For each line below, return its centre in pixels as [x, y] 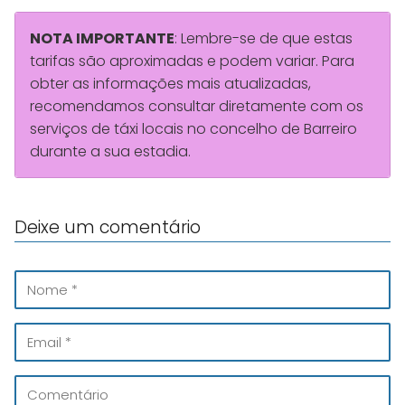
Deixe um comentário [108, 228]
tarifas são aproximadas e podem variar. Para [192, 61]
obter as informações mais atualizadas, [170, 84]
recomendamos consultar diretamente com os [197, 107]
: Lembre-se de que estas [264, 39]
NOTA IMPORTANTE [102, 39]
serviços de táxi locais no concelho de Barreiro [193, 129]
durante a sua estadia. [110, 152]
